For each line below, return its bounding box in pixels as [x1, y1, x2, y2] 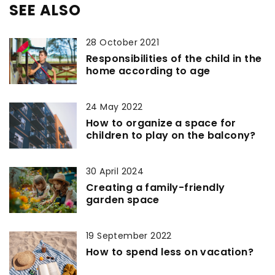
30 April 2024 [86, 165, 144, 177]
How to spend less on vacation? [86, 244, 254, 259]
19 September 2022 [86, 229, 172, 242]
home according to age [86, 63, 211, 78]
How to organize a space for [86, 115, 236, 130]
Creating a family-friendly [86, 180, 225, 195]
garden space [86, 192, 160, 207]
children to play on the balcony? [86, 128, 256, 142]
